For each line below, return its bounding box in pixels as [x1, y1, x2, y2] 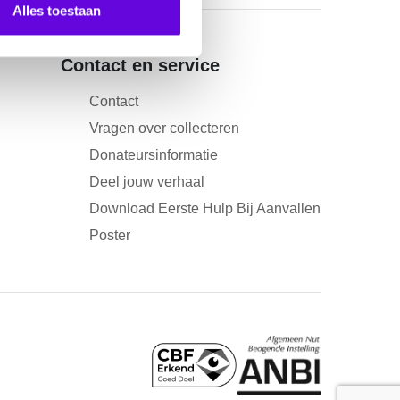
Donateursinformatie [89, 147, 218, 163]
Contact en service [61, 55, 220, 76]
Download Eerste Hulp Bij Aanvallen [89, 201, 321, 217]
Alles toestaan [12, 3, 101, 19]
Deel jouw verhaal [89, 174, 204, 190]
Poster [89, 228, 130, 244]
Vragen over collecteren [89, 121, 239, 137]
